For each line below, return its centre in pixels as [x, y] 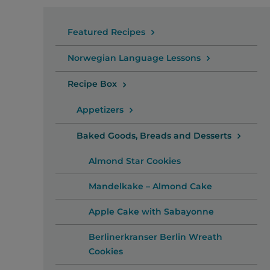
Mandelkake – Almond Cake [150, 187]
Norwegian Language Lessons [134, 58]
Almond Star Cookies [134, 161]
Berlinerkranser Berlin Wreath [155, 237]
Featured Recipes [106, 32]
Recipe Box [92, 84]
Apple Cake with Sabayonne [151, 212]
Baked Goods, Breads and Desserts [154, 135]
